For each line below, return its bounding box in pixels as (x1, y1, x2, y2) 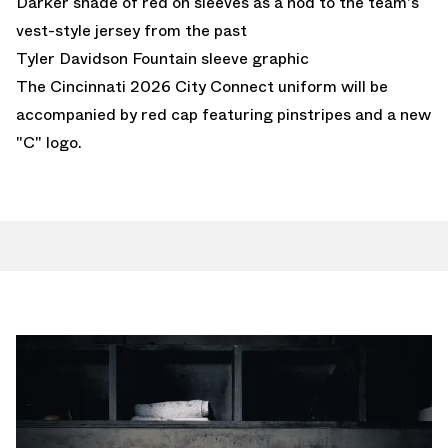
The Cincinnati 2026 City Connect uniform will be (16, 75, 388, 98)
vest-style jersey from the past (16, 19, 247, 42)
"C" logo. (16, 131, 82, 154)
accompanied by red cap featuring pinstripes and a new (16, 103, 431, 126)
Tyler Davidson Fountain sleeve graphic (16, 47, 309, 70)
